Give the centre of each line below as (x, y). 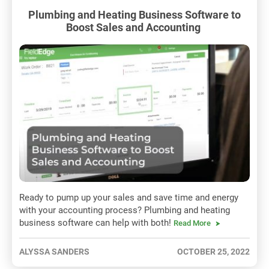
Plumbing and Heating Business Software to (134, 14)
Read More (192, 223)
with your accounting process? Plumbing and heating (125, 210)
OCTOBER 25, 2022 (213, 252)
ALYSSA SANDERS (54, 252)
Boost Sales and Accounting (134, 27)
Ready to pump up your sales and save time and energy (129, 198)
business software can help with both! (96, 223)
